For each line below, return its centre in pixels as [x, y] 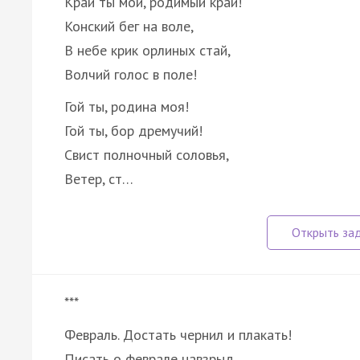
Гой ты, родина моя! [127, 106]
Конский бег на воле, [129, 26]
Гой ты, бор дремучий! [133, 130]
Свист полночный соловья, [147, 154]
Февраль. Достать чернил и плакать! [178, 334]
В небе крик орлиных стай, [147, 50]
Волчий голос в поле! [131, 74]
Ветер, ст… [99, 178]
